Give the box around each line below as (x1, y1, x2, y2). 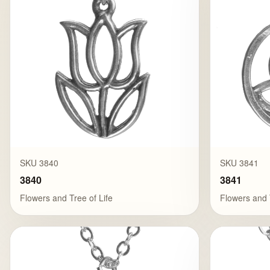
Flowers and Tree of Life (20, 191, 113, 204)
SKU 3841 (220, 156, 259, 169)
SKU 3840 (20, 156, 58, 169)
